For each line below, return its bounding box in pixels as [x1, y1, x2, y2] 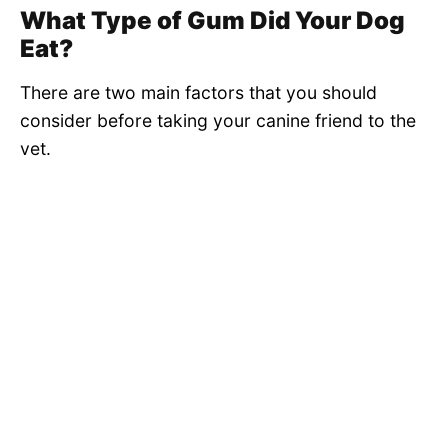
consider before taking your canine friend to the [20, 110, 416, 132]
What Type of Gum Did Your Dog [20, 6, 405, 36]
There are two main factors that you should [20, 82, 377, 104]
